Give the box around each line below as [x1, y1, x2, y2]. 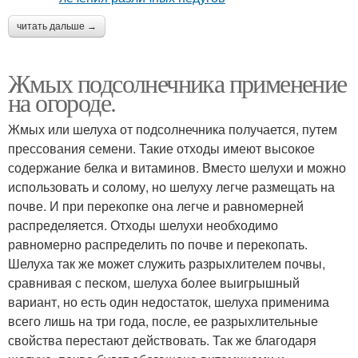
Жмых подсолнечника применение [8, 65, 347, 100]
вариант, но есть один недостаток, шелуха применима [8, 292, 329, 311]
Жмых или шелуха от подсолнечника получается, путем [8, 119, 337, 138]
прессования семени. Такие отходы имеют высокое [8, 138, 315, 157]
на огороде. [8, 84, 116, 119]
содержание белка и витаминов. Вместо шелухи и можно [8, 157, 346, 177]
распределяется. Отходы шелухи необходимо [8, 215, 278, 234]
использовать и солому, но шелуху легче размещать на [8, 177, 335, 196]
